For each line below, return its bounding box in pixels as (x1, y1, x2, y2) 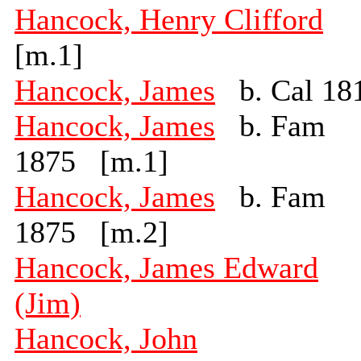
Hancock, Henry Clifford (15, 2, 323, 37)
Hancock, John (15, 322, 197, 356)
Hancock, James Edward (15, 251, 318, 285)
